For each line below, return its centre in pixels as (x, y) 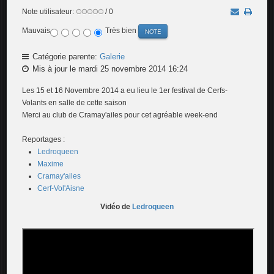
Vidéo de (116, 207)
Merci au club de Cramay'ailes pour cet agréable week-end (120, 115)
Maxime (51, 164)
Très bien (122, 31)
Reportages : (44, 139)
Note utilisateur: (49, 12)
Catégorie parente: (65, 57)
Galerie (113, 57)
